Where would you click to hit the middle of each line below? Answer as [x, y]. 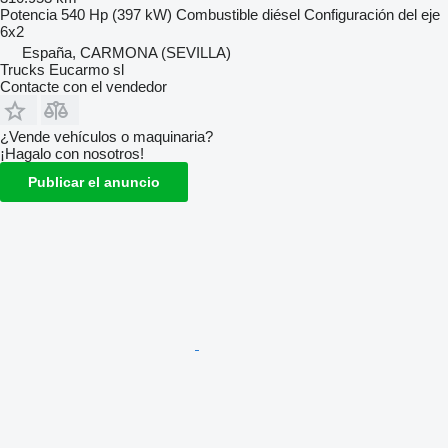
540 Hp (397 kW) [116, 15]
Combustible [217, 15]
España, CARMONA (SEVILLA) [126, 53]
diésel [281, 15]
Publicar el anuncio [94, 182]
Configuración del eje [372, 15]
